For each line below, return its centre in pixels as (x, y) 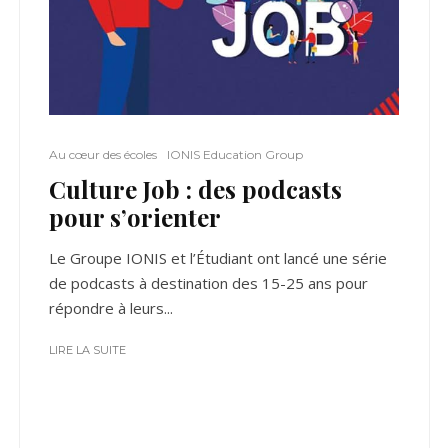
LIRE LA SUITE (87, 350)
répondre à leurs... (111, 308)
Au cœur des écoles (103, 155)
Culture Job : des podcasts (195, 189)
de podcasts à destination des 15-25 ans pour (208, 283)
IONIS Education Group (235, 155)
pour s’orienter (135, 217)
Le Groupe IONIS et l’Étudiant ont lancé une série (218, 258)
